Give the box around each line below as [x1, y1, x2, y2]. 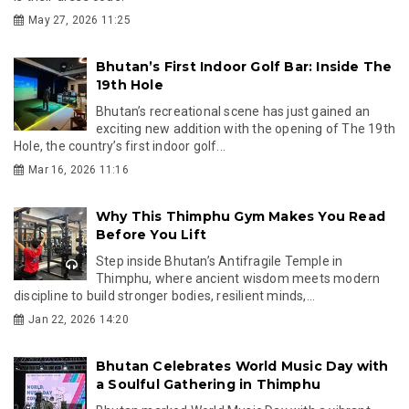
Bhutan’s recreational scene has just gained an [96, 103, 371, 119]
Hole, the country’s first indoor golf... [14, 138, 225, 153]
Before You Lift [96, 225, 206, 243]
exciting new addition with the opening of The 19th [96, 121, 396, 136]
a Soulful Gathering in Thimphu [96, 375, 320, 393]
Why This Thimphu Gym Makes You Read [96, 207, 386, 225]
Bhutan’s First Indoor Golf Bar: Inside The [96, 58, 393, 75]
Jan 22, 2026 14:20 [28, 312, 129, 326]
